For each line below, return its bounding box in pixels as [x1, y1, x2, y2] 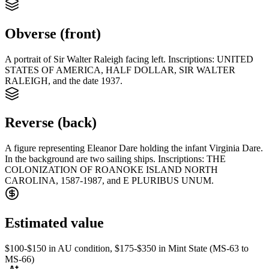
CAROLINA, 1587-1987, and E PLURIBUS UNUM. [5, 175, 214, 186]
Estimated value [5, 215, 104, 231]
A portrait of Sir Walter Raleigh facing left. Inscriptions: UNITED [5, 53, 253, 64]
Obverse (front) [5, 25, 101, 41]
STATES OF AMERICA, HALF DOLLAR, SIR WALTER [5, 64, 235, 75]
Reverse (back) [5, 115, 97, 131]
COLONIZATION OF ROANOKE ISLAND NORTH [5, 165, 218, 175]
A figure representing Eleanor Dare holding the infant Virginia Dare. [5, 143, 263, 154]
